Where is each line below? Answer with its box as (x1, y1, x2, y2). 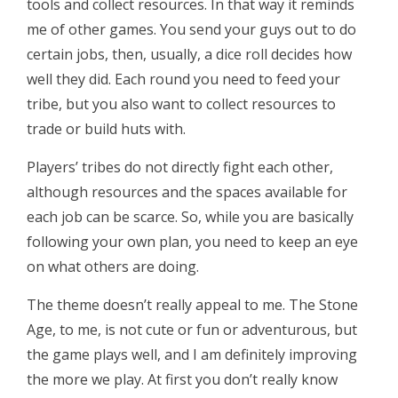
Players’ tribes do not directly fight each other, (27, 157, 333, 177)
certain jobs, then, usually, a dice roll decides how (27, 44, 352, 64)
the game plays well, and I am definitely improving (27, 345, 357, 364)
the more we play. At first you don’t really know (27, 370, 338, 389)
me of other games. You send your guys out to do (27, 20, 356, 39)
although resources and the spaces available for (27, 182, 347, 202)
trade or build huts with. (27, 119, 186, 139)
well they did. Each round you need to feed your (27, 69, 340, 89)
